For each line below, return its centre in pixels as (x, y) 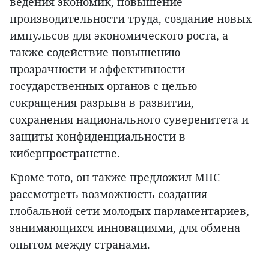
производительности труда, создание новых (131, 19)
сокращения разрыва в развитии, (102, 103)
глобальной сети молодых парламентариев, (129, 211)
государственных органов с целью (103, 86)
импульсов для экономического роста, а (119, 36)
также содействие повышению (95, 53)
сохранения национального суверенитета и (129, 120)
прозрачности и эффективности (97, 69)
